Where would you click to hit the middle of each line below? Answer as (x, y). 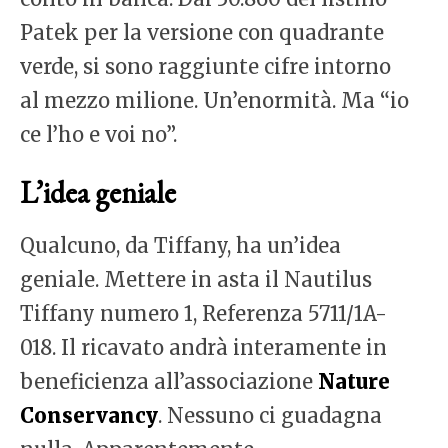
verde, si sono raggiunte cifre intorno (205, 67)
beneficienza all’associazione (169, 382)
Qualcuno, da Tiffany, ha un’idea (180, 246)
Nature (354, 382)
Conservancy (89, 416)
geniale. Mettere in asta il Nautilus (196, 280)
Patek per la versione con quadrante (202, 33)
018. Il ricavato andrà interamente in (203, 348)
